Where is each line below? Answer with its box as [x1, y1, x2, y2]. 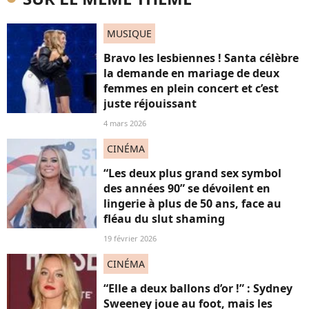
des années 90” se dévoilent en [103, 181, 270, 196]
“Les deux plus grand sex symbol [103, 166, 281, 181]
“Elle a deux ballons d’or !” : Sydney [103, 281, 292, 296]
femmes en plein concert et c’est [103, 81, 279, 96]
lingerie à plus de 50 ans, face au [103, 196, 281, 211]
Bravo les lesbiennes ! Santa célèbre [103, 50, 299, 66]
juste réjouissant [103, 96, 197, 111]
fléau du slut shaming [103, 211, 225, 226]
